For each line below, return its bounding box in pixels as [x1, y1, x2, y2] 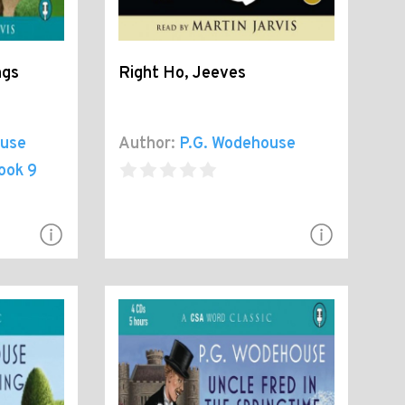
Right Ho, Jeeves [118, 63, 247, 85]
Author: [118, 134, 176, 155]
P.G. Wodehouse [179, 134, 297, 155]
